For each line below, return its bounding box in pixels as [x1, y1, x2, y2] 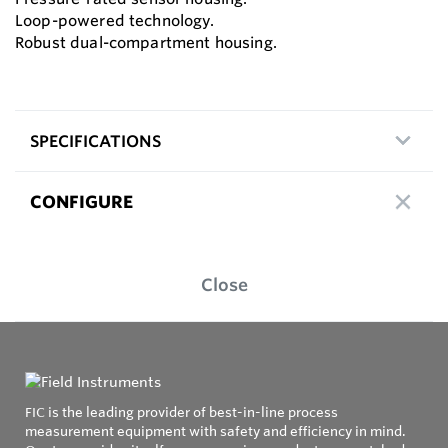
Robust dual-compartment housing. [15, 32, 277, 52]
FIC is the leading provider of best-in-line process [25, 404, 338, 421]
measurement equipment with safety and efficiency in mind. [25, 423, 406, 440]
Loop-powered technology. [15, 10, 215, 30]
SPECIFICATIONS [30, 130, 161, 151]
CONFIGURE [30, 191, 133, 212]
